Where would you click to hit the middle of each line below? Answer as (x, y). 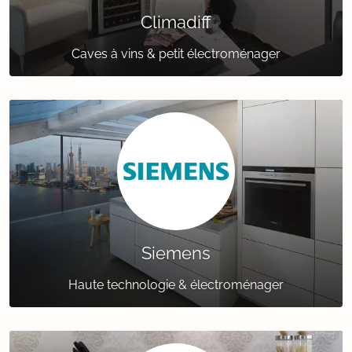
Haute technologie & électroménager (176, 285)
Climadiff (176, 22)
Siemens (176, 253)
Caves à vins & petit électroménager (176, 54)
